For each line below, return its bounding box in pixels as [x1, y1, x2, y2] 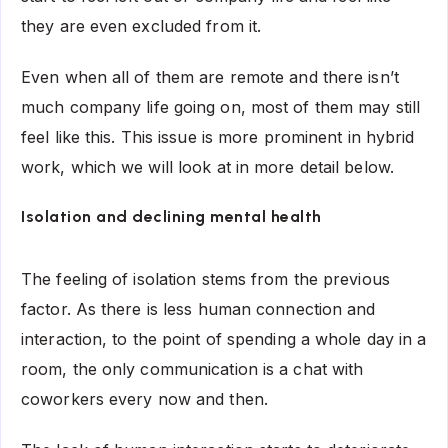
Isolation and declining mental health [21, 207, 322, 227]
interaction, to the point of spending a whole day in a [21, 329, 427, 350]
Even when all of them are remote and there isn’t [21, 66, 399, 87]
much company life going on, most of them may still [21, 96, 421, 117]
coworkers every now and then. [21, 389, 268, 410]
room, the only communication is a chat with [21, 359, 364, 380]
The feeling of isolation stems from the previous [21, 269, 390, 290]
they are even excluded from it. [21, 15, 267, 36]
